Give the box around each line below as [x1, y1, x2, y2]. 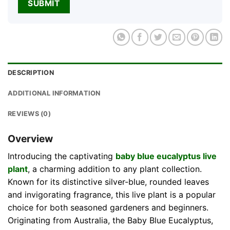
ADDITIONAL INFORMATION [8, 89, 101, 98]
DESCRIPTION [8, 69, 54, 77]
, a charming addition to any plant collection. [28, 163, 202, 174]
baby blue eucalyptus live [116, 150, 217, 161]
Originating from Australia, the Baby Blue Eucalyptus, [8, 215, 213, 225]
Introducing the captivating [8, 150, 116, 161]
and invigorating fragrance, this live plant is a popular [8, 189, 216, 200]
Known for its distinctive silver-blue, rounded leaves [8, 176, 209, 187]
